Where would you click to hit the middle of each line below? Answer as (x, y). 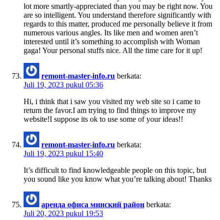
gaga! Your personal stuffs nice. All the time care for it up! (113, 50)
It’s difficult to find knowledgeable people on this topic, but (115, 170)
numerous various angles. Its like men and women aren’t (111, 32)
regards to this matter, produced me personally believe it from (118, 24)
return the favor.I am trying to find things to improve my (110, 110)
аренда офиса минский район (93, 204)
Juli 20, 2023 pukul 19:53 (63, 213)
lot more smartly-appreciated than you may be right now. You (118, 6)
